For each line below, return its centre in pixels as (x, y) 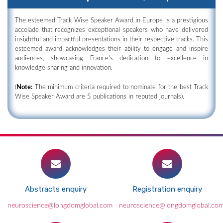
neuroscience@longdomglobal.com (60, 206)
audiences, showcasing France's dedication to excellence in (111, 58)
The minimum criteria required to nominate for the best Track (120, 87)
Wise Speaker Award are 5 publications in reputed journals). (100, 97)
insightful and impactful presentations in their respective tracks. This (111, 40)
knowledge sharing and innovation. (64, 68)
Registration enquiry (167, 189)
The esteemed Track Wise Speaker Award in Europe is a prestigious (111, 21)
